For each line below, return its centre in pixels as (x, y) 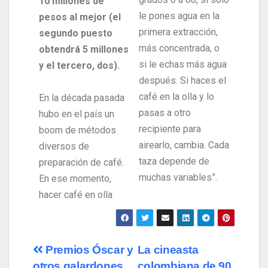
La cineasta (168, 250)
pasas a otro (165, 113)
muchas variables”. (178, 178)
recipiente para (170, 129)
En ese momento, (75, 179)
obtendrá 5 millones (84, 50)
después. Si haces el (182, 81)
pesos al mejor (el (80, 17)
